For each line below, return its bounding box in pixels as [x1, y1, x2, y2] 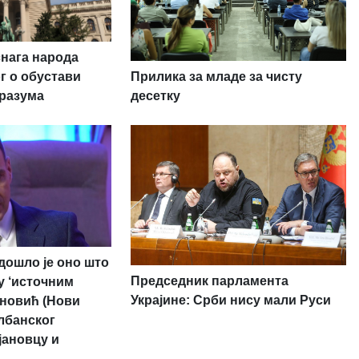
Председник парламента [130, 274, 288, 288]
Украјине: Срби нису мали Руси [130, 293, 331, 308]
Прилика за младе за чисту [130, 69, 302, 83]
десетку [130, 88, 180, 103]
